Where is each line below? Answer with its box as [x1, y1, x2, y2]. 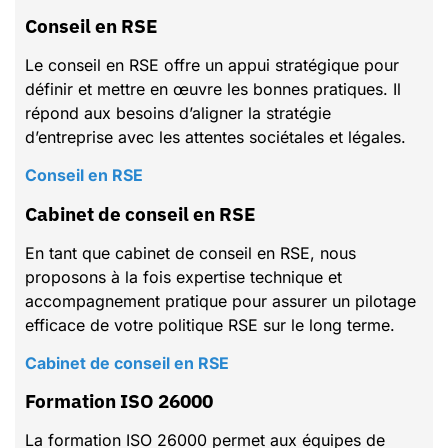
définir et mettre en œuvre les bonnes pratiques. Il [25, 78, 401, 99]
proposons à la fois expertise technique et [25, 266, 342, 287]
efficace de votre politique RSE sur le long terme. [25, 314, 395, 335]
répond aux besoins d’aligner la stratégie [25, 102, 331, 123]
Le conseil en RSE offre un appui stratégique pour [25, 54, 399, 75]
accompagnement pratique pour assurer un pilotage [25, 290, 416, 311]
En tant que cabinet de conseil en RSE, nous [25, 242, 356, 263]
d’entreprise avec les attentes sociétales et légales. [25, 126, 406, 147]
